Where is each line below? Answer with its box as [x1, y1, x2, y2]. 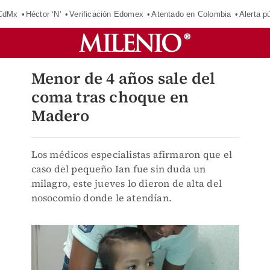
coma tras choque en [31, 86, 189, 108]
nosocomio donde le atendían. [31, 191, 172, 204]
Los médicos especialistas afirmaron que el [31, 148, 232, 161]
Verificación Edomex [69, 9, 143, 19]
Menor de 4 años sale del [31, 67, 216, 89]
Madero [31, 105, 89, 127]
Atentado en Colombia [151, 9, 231, 19]
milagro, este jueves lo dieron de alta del [31, 177, 222, 190]
